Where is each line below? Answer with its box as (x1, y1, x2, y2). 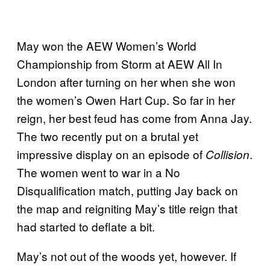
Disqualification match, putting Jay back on (17, 182, 238, 199)
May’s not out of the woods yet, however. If (17, 248, 236, 265)
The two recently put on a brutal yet (17, 128, 198, 145)
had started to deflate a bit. (17, 218, 155, 235)
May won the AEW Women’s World (17, 37, 196, 54)
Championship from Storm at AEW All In (17, 55, 222, 72)
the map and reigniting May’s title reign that (17, 200, 237, 217)
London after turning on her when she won (17, 74, 236, 90)
